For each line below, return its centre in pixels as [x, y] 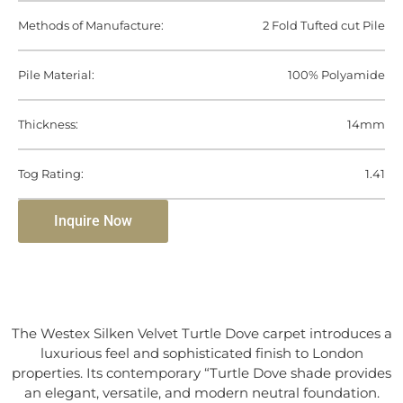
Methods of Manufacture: [91, 26]
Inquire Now [93, 221]
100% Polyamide [336, 75]
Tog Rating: [51, 174]
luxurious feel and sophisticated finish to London [201, 354]
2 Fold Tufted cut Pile [324, 26]
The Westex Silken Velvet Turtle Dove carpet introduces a [201, 334]
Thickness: [48, 125]
